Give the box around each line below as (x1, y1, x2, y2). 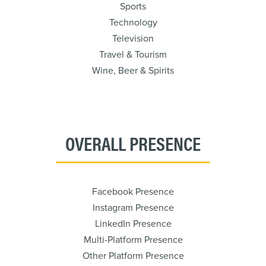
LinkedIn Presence (94, 218, 172, 230)
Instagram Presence (92, 202, 174, 214)
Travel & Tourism (99, 49, 167, 61)
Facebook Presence (92, 186, 174, 198)
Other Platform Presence (82, 250, 184, 262)
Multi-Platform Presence (83, 234, 183, 246)
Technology (109, 17, 157, 28)
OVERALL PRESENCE (65, 129, 201, 156)
